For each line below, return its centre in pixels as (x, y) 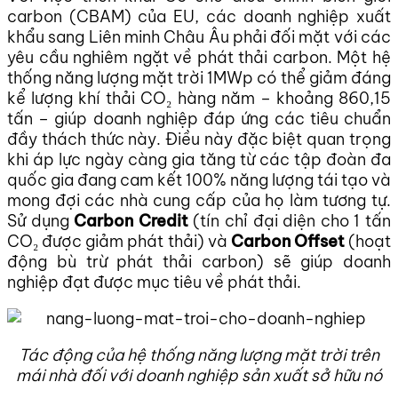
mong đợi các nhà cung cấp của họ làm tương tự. (199, 200)
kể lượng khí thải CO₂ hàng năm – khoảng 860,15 (199, 98)
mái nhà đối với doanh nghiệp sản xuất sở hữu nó (199, 375)
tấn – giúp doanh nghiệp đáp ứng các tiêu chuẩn (199, 118)
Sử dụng (41, 220)
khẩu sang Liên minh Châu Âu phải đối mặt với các (199, 36)
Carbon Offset (287, 241)
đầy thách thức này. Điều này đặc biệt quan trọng (199, 139)
